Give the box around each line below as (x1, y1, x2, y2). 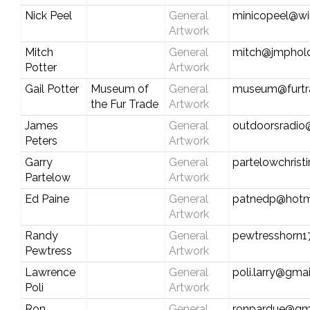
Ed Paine (24, 192, 69, 206)
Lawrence (24, 265, 75, 279)
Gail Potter (24, 82, 79, 95)
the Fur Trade (90, 97, 158, 111)
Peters (24, 134, 57, 147)
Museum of (90, 82, 149, 95)
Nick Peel (24, 8, 72, 22)
